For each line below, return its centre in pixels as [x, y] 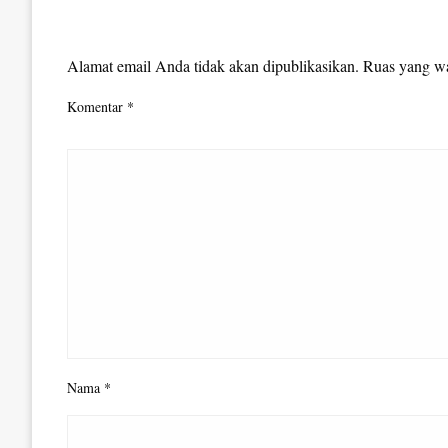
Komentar [97, 107]
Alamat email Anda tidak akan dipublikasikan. [213, 66]
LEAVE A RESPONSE [156, 31]
